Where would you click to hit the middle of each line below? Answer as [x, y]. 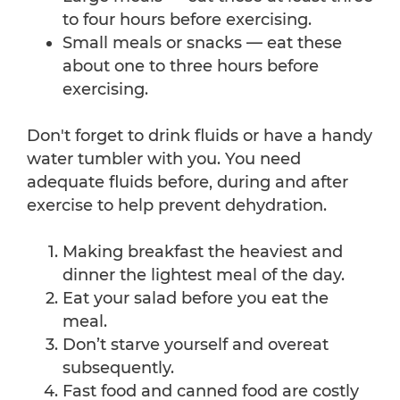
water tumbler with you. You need [164, 159]
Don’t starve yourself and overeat [196, 345]
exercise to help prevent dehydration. [177, 206]
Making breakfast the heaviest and [203, 252]
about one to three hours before [191, 67]
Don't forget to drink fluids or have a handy [200, 136]
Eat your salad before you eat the [196, 299]
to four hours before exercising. [187, 20]
